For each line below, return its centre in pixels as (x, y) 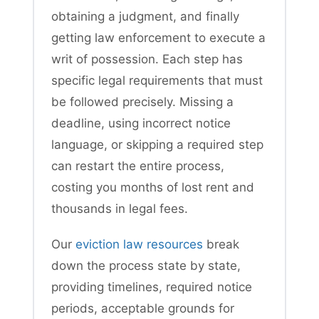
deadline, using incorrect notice (141, 123)
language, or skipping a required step (157, 144)
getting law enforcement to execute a (158, 37)
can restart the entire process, (138, 166)
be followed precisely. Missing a (142, 101)
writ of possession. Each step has (147, 59)
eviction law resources (139, 244)
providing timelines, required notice (152, 287)
